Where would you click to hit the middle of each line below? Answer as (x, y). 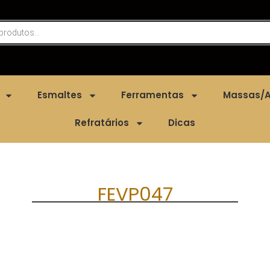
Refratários (102, 123)
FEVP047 (135, 194)
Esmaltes (60, 95)
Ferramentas (152, 95)
